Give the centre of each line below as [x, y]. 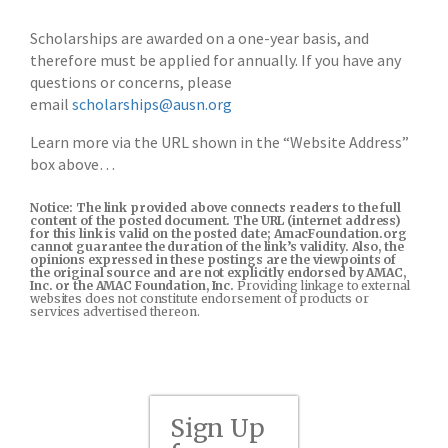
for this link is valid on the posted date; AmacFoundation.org [218, 234]
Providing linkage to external [323, 286]
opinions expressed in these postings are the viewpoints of [213, 260]
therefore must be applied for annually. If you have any [215, 60]
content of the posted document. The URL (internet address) [216, 221]
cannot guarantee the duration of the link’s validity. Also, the [217, 247]
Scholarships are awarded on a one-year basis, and [199, 38]
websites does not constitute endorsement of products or [199, 299]
